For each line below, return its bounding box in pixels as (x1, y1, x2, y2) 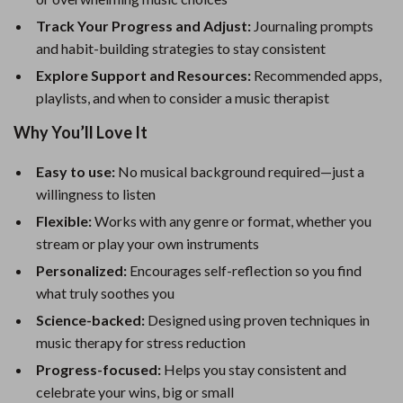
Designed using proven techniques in (145, 311, 370, 328)
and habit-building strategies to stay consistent (36, 40, 326, 57)
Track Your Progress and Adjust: (36, 17, 251, 34)
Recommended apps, (251, 67, 381, 84)
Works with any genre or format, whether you (92, 212, 372, 229)
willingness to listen (36, 185, 156, 202)
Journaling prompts (251, 17, 373, 34)
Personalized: (36, 262, 127, 279)
